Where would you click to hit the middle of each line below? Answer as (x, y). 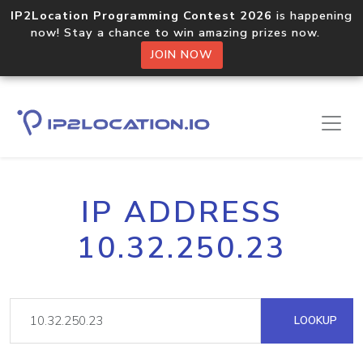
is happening (312, 15)
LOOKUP (314, 320)
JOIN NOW (181, 55)
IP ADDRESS (181, 212)
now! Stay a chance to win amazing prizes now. (181, 32)
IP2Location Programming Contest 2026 (141, 15)
